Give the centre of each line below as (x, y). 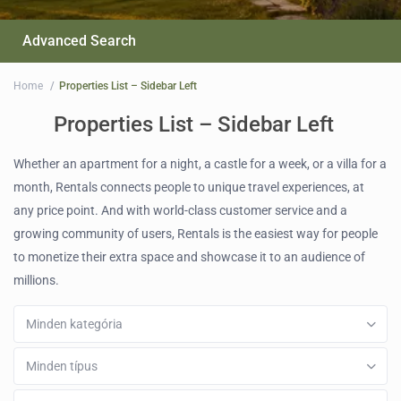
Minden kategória (75, 324)
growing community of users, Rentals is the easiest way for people (196, 234)
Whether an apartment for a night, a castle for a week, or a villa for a (200, 164)
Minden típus (62, 367)
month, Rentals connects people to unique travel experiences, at (189, 188)
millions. (37, 281)
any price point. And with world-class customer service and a (181, 211)
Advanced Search (80, 41)
